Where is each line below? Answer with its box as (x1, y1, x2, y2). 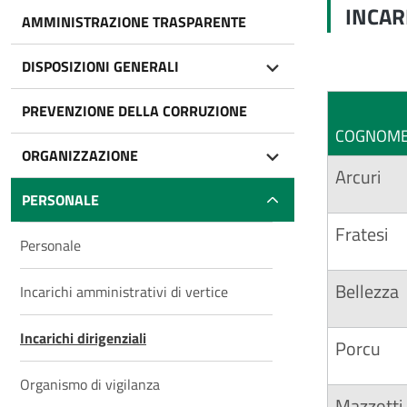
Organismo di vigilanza (20, 373, 160, 395)
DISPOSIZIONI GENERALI (22, 55, 179, 77)
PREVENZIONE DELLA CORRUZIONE (22, 100, 247, 122)
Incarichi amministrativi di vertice (20, 281, 228, 303)
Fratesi (335, 220, 388, 248)
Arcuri (335, 163, 381, 191)
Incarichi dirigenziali (20, 327, 146, 349)
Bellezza (335, 277, 399, 305)
